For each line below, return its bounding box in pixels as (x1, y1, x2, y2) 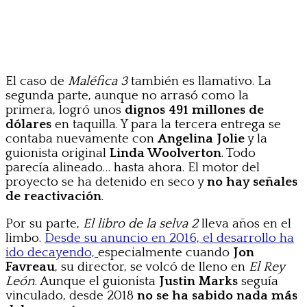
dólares (5, 117, 51, 132)
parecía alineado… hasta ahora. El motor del (5, 160, 260, 175)
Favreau (5, 260, 55, 275)
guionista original (5, 146, 110, 161)
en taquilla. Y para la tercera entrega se (51, 117, 281, 132)
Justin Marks (159, 274, 238, 289)
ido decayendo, (5, 245, 98, 260)
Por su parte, (5, 217, 83, 232)
